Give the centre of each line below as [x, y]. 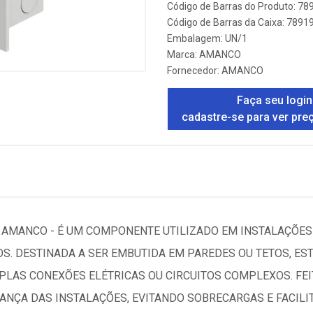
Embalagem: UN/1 [207, 38]
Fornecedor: [194, 71]
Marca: [183, 54]
